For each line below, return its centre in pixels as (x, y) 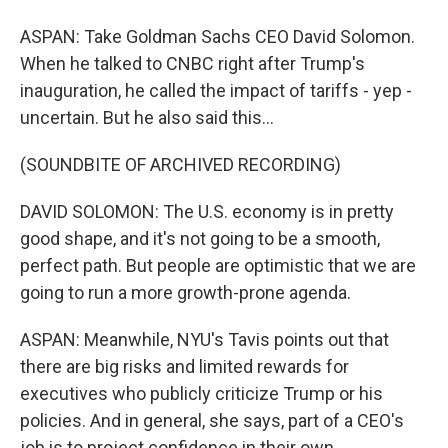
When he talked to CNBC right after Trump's (192, 63)
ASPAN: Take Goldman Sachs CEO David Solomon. (217, 36)
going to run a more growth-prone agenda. (185, 292)
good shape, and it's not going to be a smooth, (200, 238)
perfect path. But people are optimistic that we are (218, 265)
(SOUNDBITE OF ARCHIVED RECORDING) (180, 164)
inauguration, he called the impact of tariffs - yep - (216, 90)
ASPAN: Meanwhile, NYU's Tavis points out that (204, 339)
